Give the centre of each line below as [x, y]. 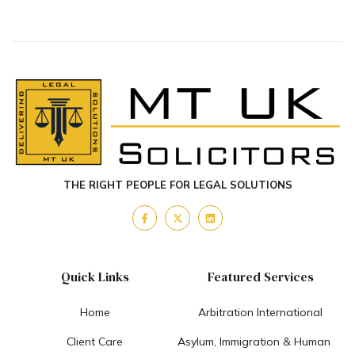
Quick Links [95, 276]
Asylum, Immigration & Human [254, 341]
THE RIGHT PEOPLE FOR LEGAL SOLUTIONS [177, 185]
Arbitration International [260, 312]
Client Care [95, 341]
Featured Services [260, 276]
